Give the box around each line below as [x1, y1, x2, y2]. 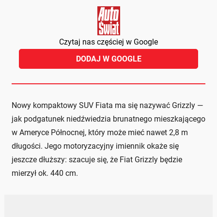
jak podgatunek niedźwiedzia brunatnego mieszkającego [12, 114, 205, 124]
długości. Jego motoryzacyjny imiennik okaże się [12, 141, 179, 151]
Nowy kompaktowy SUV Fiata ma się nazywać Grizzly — [12, 101, 203, 110]
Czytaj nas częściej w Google [59, 37, 158, 47]
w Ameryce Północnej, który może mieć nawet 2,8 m [12, 128, 188, 138]
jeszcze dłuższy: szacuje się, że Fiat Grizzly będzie [12, 155, 182, 165]
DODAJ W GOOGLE [76, 54, 141, 64]
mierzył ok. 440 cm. [12, 169, 78, 178]
